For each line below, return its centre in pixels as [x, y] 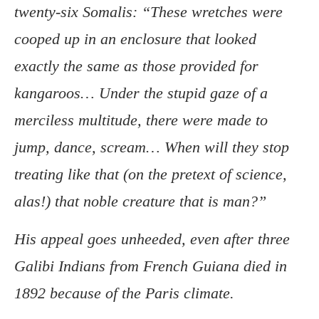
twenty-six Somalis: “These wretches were [148, 12]
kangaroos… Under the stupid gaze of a [141, 93]
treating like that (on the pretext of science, [151, 174]
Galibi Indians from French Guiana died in [151, 266]
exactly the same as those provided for [136, 66]
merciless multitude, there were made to [141, 120]
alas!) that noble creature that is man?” [140, 202]
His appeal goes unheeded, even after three [152, 239]
